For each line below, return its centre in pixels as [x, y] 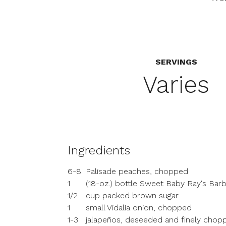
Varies [176, 84]
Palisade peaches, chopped [137, 171]
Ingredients [99, 150]
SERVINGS [176, 62]
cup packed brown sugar [132, 195]
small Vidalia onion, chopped [139, 208]
